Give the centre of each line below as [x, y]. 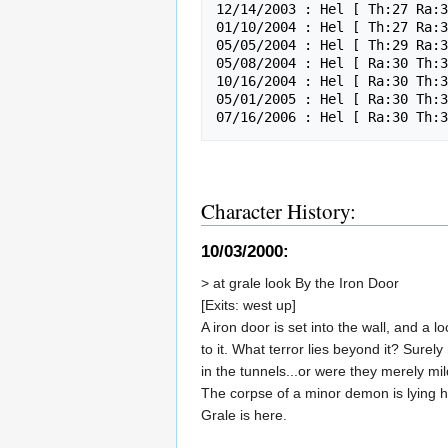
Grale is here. [244, 415]
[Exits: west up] [248, 305]
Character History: [278, 210]
